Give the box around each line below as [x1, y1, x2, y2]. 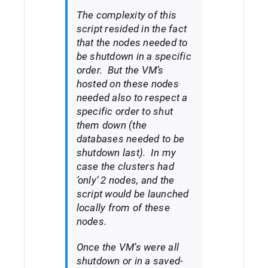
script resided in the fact [76, 23, 187, 35]
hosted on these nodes [76, 78, 179, 90]
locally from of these [76, 202, 170, 214]
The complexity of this [76, 9, 177, 22]
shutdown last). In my [76, 147, 176, 159]
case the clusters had [76, 160, 174, 173]
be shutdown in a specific [76, 50, 191, 63]
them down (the [76, 119, 147, 132]
